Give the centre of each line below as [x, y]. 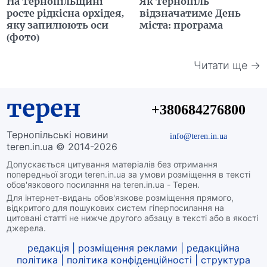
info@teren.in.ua [198, 136]
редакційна [213, 248]
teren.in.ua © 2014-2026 [62, 146]
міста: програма [181, 25]
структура [226, 260]
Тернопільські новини [58, 134]
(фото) [23, 37]
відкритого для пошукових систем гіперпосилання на [116, 207]
